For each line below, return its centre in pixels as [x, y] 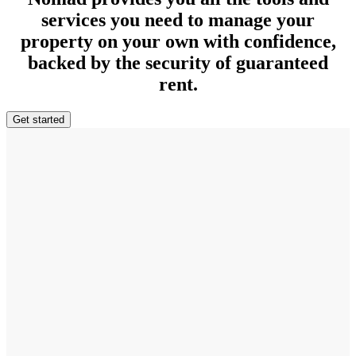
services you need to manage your [178, 19]
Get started [39, 119]
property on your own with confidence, [178, 41]
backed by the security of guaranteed [178, 62]
